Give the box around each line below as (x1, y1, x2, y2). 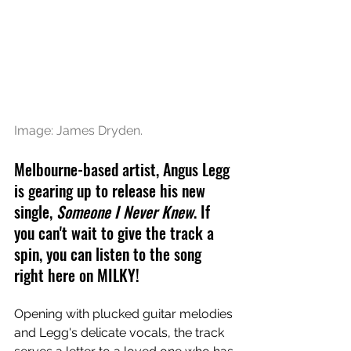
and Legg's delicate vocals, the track (14, 324, 227, 340)
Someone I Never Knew (56, 199, 194, 223)
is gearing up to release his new (14, 178, 209, 202)
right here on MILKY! (14, 262, 139, 287)
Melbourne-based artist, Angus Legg (14, 157, 233, 181)
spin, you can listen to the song (14, 241, 205, 266)
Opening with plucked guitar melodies (14, 306, 236, 321)
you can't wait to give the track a (14, 220, 218, 244)
